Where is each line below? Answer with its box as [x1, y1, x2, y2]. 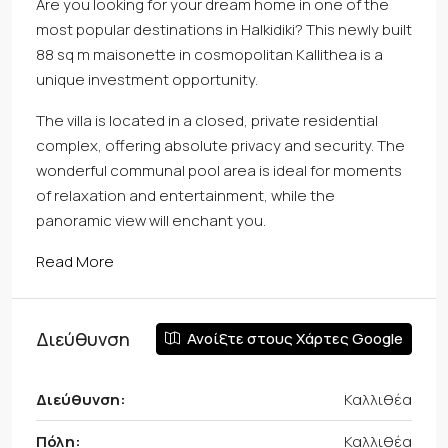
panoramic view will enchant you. [36, 210, 266, 231]
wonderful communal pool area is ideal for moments [36, 160, 402, 181]
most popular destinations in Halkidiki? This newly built [36, 19, 412, 40]
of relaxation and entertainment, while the [36, 185, 335, 206]
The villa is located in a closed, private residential [36, 110, 378, 131]
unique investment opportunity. [36, 69, 258, 90]
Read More [36, 251, 114, 272]
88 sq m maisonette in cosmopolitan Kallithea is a [36, 44, 383, 65]
